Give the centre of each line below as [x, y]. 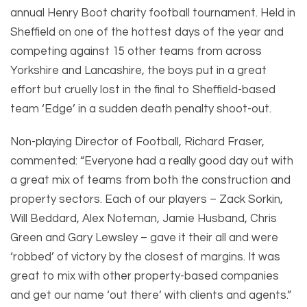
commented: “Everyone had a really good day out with [152, 161]
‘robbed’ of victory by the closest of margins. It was [145, 257]
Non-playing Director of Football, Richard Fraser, [137, 142]
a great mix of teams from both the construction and [150, 181]
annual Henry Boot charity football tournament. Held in [153, 13]
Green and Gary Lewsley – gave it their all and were [144, 238]
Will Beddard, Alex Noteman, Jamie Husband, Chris [144, 219]
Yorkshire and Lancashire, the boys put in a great [138, 71]
